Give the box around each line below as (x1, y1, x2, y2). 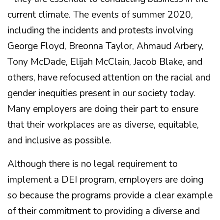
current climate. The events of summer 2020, (7, 8, 193, 21)
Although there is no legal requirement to (7, 158, 178, 170)
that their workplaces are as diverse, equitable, (7, 118, 199, 131)
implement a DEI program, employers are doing (7, 173, 203, 186)
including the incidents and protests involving (7, 24, 193, 37)
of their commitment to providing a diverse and (7, 205, 200, 218)
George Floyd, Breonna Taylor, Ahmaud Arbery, (7, 40, 204, 53)
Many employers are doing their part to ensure (7, 103, 198, 115)
